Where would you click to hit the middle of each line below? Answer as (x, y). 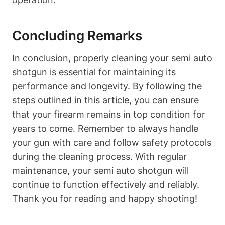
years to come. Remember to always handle (105, 128)
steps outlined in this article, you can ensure (105, 100)
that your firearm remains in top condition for (109, 114)
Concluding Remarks (77, 35)
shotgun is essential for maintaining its (94, 72)
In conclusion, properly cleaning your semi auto (112, 58)
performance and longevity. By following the (107, 86)
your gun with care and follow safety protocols (112, 142)
